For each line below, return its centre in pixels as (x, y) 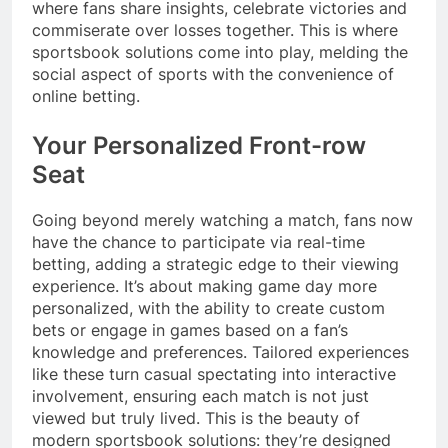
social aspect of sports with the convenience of (213, 73)
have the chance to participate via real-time (198, 241)
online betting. (86, 95)
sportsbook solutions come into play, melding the (220, 51)
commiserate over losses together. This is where (215, 29)
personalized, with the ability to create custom (208, 307)
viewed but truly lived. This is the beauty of (196, 417)
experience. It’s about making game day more (204, 285)
